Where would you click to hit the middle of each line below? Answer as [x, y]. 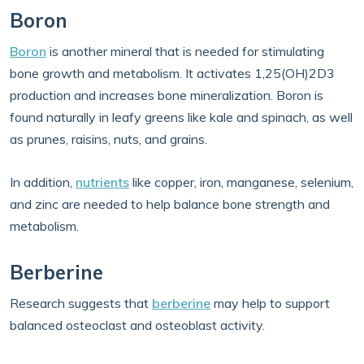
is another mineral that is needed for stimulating [185, 51]
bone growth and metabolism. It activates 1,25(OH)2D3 [172, 73]
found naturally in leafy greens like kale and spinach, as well [181, 117]
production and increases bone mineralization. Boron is [167, 95]
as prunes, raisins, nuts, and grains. [108, 139]
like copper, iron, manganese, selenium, [241, 182]
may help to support [270, 303]
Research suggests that [81, 303]
